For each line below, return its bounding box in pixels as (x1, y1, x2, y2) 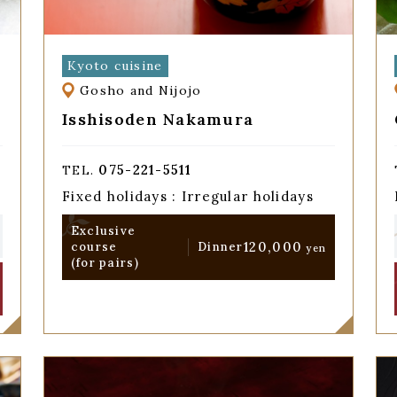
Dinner (198, 238, 244, 254)
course (70, 238, 118, 254)
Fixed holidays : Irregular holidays (61, 188, 314, 206)
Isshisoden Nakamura (61, 108, 254, 129)
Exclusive (70, 222, 136, 238)
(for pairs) (70, 254, 139, 270)
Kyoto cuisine (66, 57, 163, 74)
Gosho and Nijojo (80, 82, 202, 99)
